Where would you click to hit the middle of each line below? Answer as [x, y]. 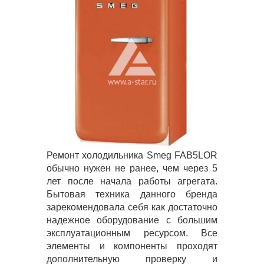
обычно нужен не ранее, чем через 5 [132, 168]
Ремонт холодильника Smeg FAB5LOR [132, 155]
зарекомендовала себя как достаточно [132, 207]
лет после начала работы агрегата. [132, 181]
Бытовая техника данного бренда [132, 194]
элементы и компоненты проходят [132, 246]
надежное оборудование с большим [132, 220]
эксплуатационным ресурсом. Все [132, 233]
